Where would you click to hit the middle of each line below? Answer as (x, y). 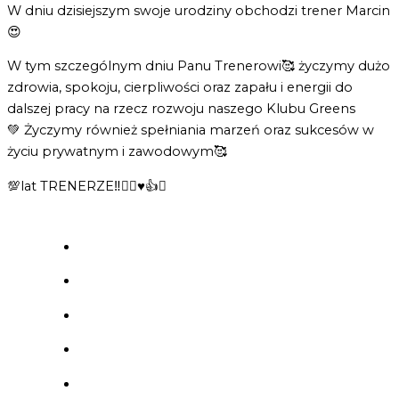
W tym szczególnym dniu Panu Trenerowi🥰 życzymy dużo (199, 66)
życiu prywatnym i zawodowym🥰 (117, 152)
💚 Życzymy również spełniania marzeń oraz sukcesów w (191, 130)
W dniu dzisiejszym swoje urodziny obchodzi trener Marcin (199, 10)
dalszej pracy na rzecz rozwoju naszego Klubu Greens (181, 109)
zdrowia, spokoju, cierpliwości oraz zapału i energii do (180, 88)
